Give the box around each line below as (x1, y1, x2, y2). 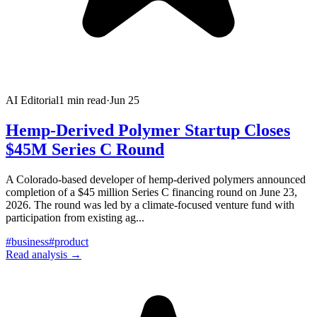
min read (64, 93, 106, 106)
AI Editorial (6, 93, 59, 106)
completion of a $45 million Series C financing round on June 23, (6, 185, 297, 198)
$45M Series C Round (6, 139, 164, 158)
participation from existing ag (6, 211, 136, 224)
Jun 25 (110, 93, 139, 106)
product (54, 235, 88, 248)
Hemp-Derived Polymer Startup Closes (6, 120, 290, 139)
